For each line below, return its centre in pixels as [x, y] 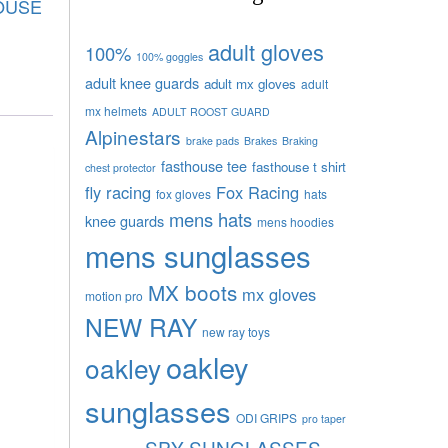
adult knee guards [141, 82]
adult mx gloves [249, 83]
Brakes [260, 140]
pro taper [323, 418]
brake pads [212, 140]
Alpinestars [132, 136]
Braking [299, 140]
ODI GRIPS [266, 417]
